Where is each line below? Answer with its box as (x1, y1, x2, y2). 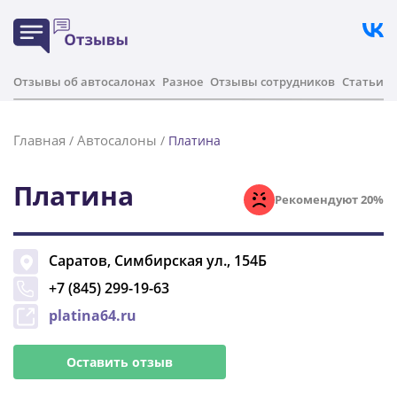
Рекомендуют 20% (275, 191, 384, 207)
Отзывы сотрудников (210, 74, 335, 90)
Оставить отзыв (66, 354, 173, 370)
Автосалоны (77, 131, 157, 149)
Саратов (49, 251, 107, 270)
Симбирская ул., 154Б (114, 251, 267, 270)
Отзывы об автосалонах (13, 74, 155, 90)
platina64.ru (49, 306, 136, 325)
